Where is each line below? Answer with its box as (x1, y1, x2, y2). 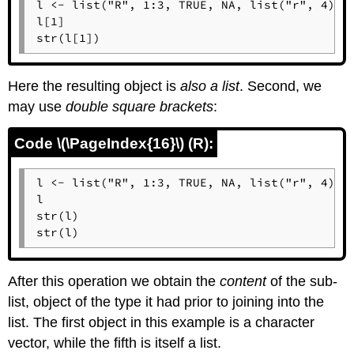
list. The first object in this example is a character (8, 314, 315, 330)
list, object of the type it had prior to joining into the (8, 293, 325, 310)
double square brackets (66, 99, 214, 115)
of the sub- (266, 273, 338, 289)
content (220, 273, 267, 289)
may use (8, 99, 66, 115)
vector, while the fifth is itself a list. (8, 334, 222, 351)
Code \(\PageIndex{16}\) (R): (14, 134, 214, 152)
